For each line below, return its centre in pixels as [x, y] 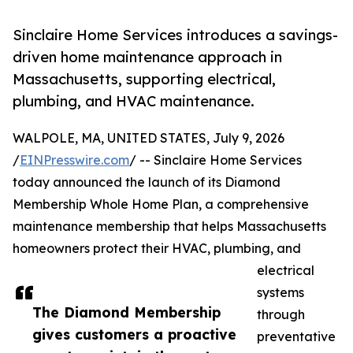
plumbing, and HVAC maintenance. [134, 101]
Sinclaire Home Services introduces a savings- [175, 35]
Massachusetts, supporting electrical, [144, 79]
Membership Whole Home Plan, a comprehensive [161, 204]
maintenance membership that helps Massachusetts [169, 227]
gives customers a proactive [134, 334]
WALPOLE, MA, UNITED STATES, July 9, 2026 [149, 138]
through [281, 315]
